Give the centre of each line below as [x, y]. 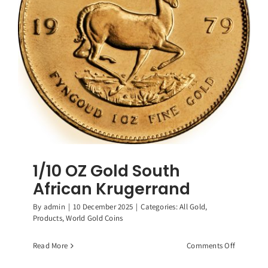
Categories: [160, 207]
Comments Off [211, 246]
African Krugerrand [111, 189]
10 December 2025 [103, 207]
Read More [50, 246]
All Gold [193, 207]
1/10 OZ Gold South [106, 171]
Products [47, 218]
